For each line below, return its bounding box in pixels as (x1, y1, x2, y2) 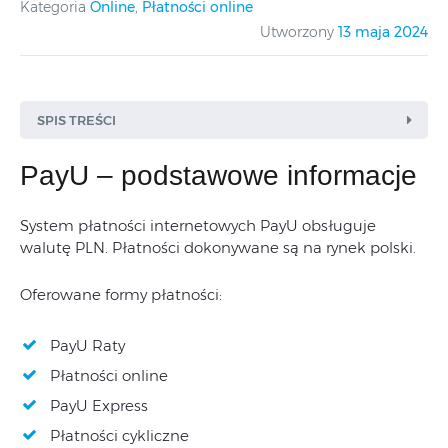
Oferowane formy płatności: (20, 284, 222, 304)
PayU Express (50, 395, 148, 415)
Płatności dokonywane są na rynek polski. (112, 237, 416, 257)
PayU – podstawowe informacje (20, 159, 417, 191)
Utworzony (260, 23, 334, 41)
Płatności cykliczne (50, 425, 189, 445)
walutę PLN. (20, 237, 112, 257)
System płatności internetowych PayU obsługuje (20, 215, 376, 235)
